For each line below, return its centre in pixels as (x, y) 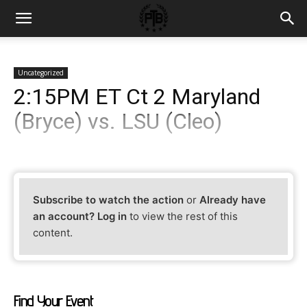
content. (53, 233)
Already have (233, 200)
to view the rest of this (183, 217)
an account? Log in (80, 217)
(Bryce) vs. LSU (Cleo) (118, 121)
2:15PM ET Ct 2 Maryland (137, 97)
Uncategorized (41, 73)
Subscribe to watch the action (109, 200)
